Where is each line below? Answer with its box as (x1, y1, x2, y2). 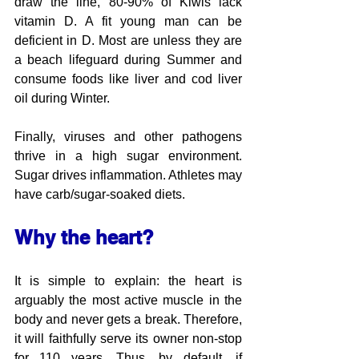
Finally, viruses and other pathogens (14, 129, 242, 143)
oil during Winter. (14, 91, 110, 105)
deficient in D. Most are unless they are (14, 33, 242, 47)
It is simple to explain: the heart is (14, 273, 242, 288)
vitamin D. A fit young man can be (14, 14, 242, 28)
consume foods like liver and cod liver (14, 71, 242, 86)
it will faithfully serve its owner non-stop (14, 331, 242, 345)
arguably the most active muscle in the (14, 292, 242, 307)
